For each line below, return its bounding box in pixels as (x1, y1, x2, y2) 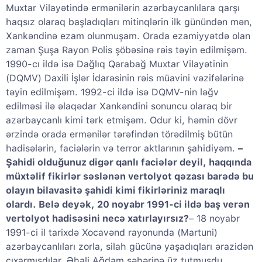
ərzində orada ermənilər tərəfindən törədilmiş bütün (6, 129, 233, 140)
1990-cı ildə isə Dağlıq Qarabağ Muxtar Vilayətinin (6, 58, 228, 70)
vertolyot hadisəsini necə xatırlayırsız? (6, 213, 189, 225)
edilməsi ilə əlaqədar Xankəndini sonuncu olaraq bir (6, 101, 232, 112)
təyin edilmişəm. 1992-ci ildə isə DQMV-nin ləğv (6, 87, 219, 98)
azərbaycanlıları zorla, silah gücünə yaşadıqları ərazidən (6, 241, 253, 253)
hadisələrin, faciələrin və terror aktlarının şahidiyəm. (6, 143, 238, 154)
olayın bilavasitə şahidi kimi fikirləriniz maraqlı (6, 185, 225, 196)
